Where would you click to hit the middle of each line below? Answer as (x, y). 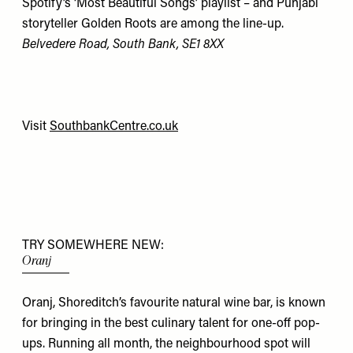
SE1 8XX (203, 45)
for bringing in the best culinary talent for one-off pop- (171, 324)
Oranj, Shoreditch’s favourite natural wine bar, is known (174, 304)
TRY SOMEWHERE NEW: (93, 245)
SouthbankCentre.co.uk (114, 126)
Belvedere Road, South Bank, (100, 45)
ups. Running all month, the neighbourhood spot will (166, 345)
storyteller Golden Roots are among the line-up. (153, 24)
